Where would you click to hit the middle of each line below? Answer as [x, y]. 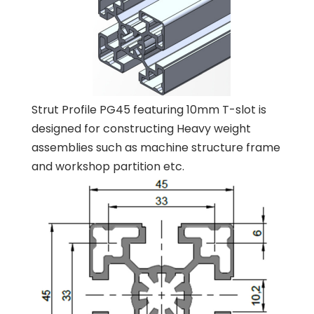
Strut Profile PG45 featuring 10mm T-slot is [149, 110]
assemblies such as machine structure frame [156, 148]
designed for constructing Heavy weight [141, 129]
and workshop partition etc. [108, 166]
